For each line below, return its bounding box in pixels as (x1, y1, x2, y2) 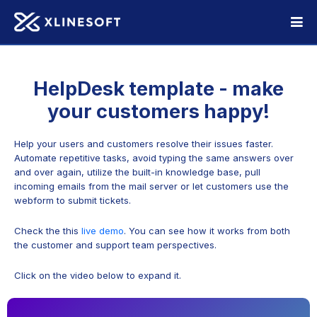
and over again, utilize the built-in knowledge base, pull (14, 166, 260, 178)
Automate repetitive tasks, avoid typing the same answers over (14, 152, 294, 164)
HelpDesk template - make (33, 76, 284, 100)
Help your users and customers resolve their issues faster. (14, 138, 273, 150)
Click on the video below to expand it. (14, 269, 181, 281)
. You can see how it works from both (124, 224, 290, 236)
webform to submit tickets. (14, 195, 131, 207)
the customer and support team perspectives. (14, 238, 217, 250)
